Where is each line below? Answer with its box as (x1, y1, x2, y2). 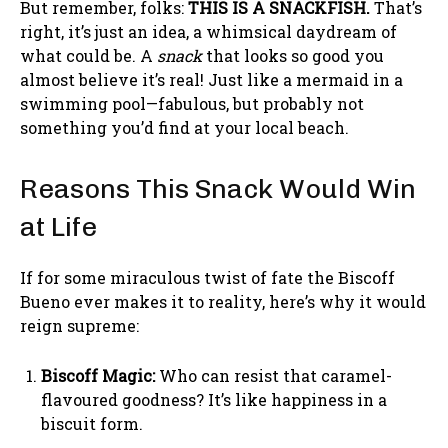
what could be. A (20, 44, 157, 66)
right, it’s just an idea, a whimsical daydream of (20, 20, 397, 42)
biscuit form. (41, 412, 143, 434)
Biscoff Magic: (41, 364, 155, 386)
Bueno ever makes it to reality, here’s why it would (20, 290, 426, 312)
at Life (20, 210, 97, 243)
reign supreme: (20, 314, 139, 336)
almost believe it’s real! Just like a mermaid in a (20, 68, 403, 90)
